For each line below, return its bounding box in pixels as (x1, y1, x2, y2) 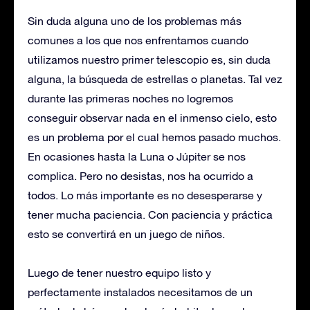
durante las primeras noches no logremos (28, 92, 233, 104)
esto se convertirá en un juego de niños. (28, 228, 225, 240)
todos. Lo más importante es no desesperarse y (28, 189, 262, 201)
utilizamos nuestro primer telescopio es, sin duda (28, 53, 271, 66)
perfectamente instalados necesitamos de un (28, 286, 253, 298)
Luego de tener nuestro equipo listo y (28, 266, 211, 279)
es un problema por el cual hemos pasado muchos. (28, 131, 281, 143)
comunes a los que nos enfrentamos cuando (28, 34, 248, 46)
